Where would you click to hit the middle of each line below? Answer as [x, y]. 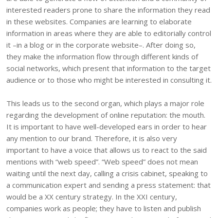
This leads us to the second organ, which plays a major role [105, 103]
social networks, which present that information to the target [109, 68]
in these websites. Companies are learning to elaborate [99, 21]
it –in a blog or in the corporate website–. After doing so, [101, 45]
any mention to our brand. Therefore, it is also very [92, 138]
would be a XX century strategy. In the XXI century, [92, 196]
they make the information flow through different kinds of [102, 56]
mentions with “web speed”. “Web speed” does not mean [102, 161]
